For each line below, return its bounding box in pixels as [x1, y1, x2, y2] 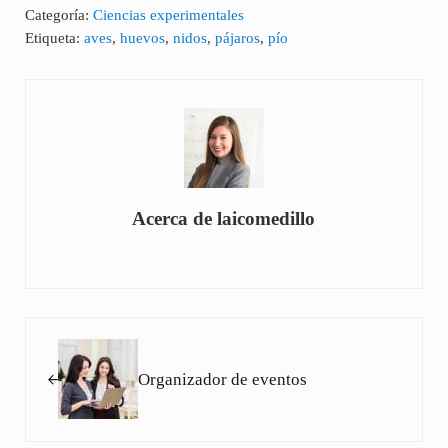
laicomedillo [217, 208, 316, 230]
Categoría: [24, 7, 93, 24]
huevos [119, 30, 165, 47]
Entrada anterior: [23, 318, 144, 338]
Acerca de [132, 208, 218, 230]
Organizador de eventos [137, 369, 307, 389]
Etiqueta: [24, 30, 84, 47]
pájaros [214, 30, 260, 47]
